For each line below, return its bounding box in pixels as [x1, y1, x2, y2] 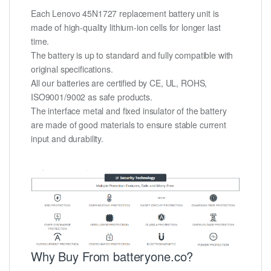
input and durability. [31, 132, 104, 145]
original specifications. [31, 63, 113, 76]
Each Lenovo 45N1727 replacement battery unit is [31, 7, 219, 20]
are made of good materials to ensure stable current [31, 119, 226, 131]
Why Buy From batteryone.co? [31, 247, 194, 265]
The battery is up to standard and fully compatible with [31, 49, 233, 62]
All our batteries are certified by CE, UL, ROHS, [31, 77, 207, 90]
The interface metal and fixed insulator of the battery [31, 105, 227, 117]
